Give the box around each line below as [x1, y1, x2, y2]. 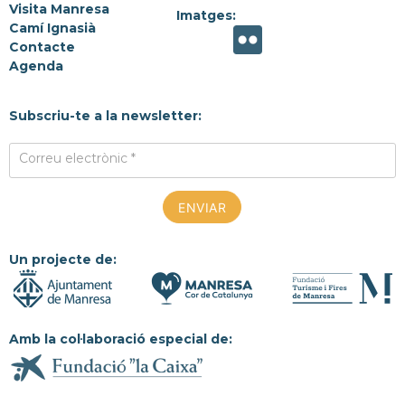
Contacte [9, 39, 75, 56]
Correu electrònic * [18, 150, 136, 167]
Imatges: [176, 7, 237, 24]
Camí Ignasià [9, 20, 96, 37]
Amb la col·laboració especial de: [9, 331, 232, 348]
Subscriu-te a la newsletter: [9, 108, 202, 125]
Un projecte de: [9, 251, 117, 268]
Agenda [9, 58, 63, 75]
